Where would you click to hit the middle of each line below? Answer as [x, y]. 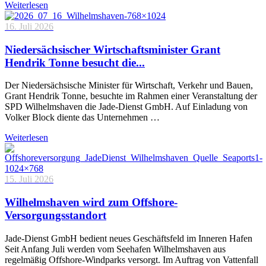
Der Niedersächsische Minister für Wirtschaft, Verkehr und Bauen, [129, 85]
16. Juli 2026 [29, 26]
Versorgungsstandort [56, 215]
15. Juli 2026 [29, 179]
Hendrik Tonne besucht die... [75, 62]
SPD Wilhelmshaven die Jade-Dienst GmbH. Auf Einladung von [126, 107]
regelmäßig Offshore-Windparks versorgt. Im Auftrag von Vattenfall [132, 259]
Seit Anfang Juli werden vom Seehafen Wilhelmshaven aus [115, 249]
